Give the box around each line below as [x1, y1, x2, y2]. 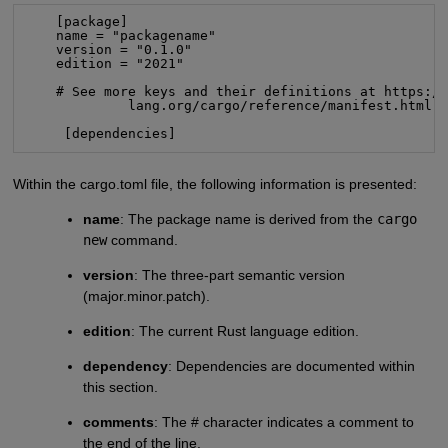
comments [83, 413, 155, 430]
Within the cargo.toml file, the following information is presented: [12, 175, 417, 192]
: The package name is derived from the [120, 210, 378, 227]
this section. [83, 378, 159, 395]
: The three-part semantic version [134, 266, 346, 283]
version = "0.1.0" [24, 42, 193, 58]
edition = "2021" [24, 56, 185, 72]
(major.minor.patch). [83, 287, 211, 304]
